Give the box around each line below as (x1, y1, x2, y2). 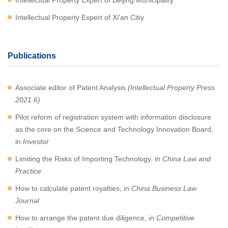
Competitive (156, 214, 194, 222)
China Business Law (131, 184, 196, 192)
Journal (15, 196, 39, 205)
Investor (23, 137, 49, 146)
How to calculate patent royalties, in (15, 184, 131, 192)
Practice (15, 167, 41, 175)
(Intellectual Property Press (126, 83, 215, 92)
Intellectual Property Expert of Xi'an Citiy (15, 13, 144, 21)
